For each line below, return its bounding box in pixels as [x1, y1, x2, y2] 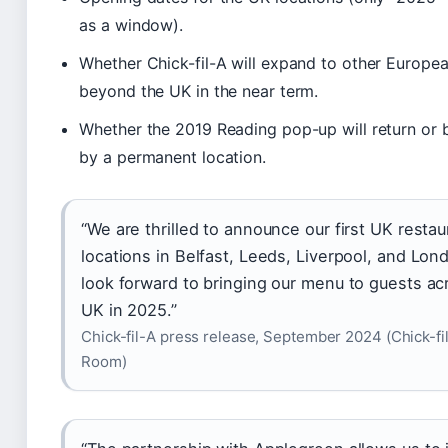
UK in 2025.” [81, 299, 177, 320]
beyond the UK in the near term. [79, 80, 319, 101]
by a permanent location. [79, 146, 266, 167]
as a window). [79, 14, 184, 35]
